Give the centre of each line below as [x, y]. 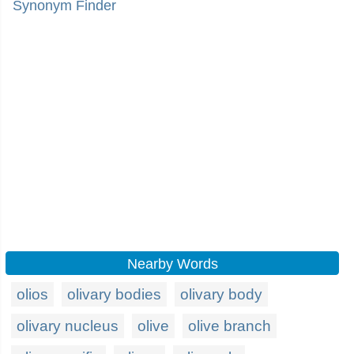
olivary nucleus [68, 326]
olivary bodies [114, 294]
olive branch [230, 326]
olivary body [221, 294]
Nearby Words [172, 264]
